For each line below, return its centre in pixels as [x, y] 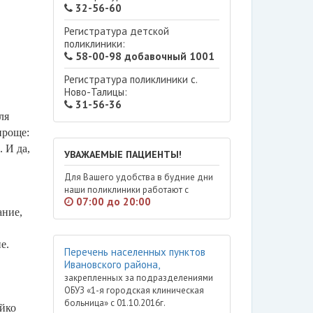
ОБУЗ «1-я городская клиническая [134, 290]
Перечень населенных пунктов [134, 252]
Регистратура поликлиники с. [131, 79]
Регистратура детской [116, 31]
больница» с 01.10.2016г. [115, 303]
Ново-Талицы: [95, 92]
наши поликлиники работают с [126, 190]
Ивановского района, [111, 264]
